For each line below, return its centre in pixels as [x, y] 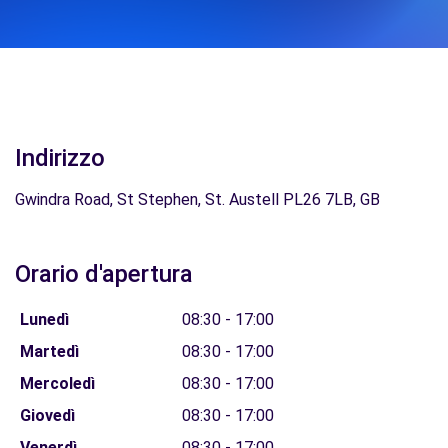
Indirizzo [60, 158]
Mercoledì [57, 383]
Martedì [49, 351]
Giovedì [47, 415]
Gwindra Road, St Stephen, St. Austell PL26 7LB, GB [197, 199]
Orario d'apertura [104, 274]
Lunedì [44, 319]
